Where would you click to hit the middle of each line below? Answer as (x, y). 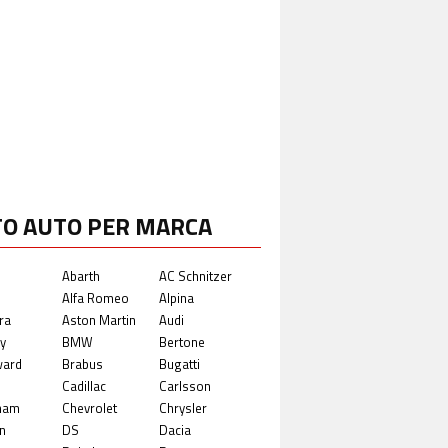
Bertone (182, 341)
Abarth (80, 275)
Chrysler (183, 407)
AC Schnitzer (195, 275)
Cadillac (83, 385)
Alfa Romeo (95, 297)
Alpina (176, 297)
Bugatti (179, 363)
